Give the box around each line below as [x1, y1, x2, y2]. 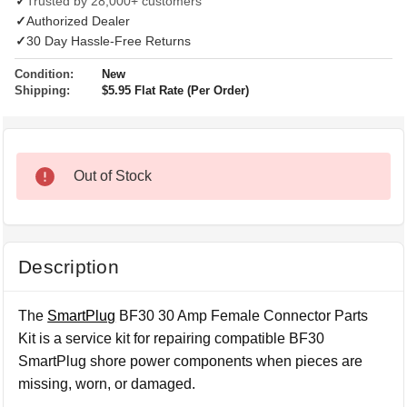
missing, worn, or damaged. [18, 376, 196, 392]
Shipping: [15, 84, 70, 97]
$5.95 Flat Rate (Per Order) [102, 84, 249, 97]
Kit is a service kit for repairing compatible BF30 [18, 331, 325, 346]
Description [18, 256, 119, 277]
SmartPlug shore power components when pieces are [18, 353, 363, 369]
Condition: [15, 67, 74, 81]
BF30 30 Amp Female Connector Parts [115, 308, 369, 323]
